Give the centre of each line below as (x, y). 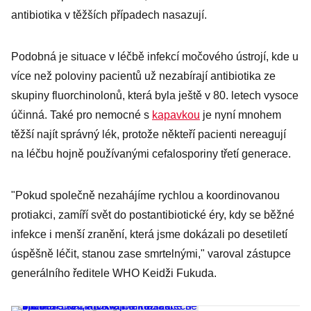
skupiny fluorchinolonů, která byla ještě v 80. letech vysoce (155, 95)
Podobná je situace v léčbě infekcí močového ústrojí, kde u (155, 57)
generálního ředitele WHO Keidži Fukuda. (114, 273)
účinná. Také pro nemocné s (82, 115)
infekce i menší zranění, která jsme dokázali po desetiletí (149, 234)
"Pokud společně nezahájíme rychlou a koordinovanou (145, 195)
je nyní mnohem (241, 115)
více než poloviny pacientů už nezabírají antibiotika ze (143, 76)
